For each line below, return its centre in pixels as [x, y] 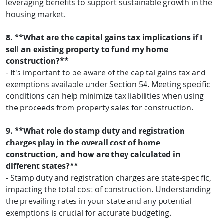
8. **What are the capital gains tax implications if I [104, 37]
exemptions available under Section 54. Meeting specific [108, 84]
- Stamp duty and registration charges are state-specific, [109, 177]
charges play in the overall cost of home [83, 142]
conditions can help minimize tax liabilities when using [105, 96]
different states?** [42, 166]
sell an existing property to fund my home [87, 49]
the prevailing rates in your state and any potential [99, 201]
